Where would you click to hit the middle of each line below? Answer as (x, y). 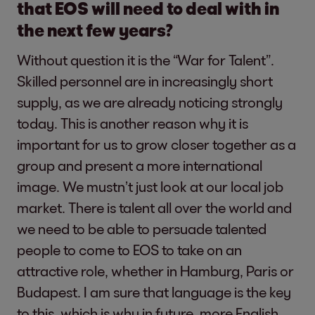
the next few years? (95, 30)
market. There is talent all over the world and (154, 207)
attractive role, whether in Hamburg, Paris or (155, 270)
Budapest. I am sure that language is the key (154, 291)
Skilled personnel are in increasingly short (145, 81)
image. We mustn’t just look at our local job (150, 186)
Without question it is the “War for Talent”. (146, 59)
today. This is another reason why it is (133, 123)
